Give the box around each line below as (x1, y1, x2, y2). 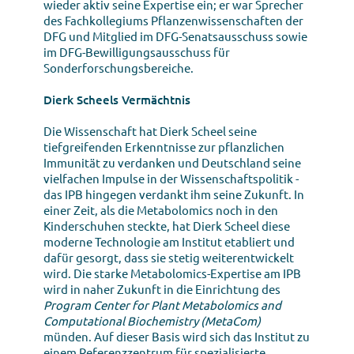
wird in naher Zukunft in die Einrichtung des (43, 281, 281, 296)
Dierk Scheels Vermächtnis (43, 91, 190, 107)
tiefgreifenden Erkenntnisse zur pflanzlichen (43, 138, 284, 154)
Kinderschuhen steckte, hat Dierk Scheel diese (43, 217, 290, 233)
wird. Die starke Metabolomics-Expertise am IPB (43, 265, 301, 281)
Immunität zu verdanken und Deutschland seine (43, 154, 301, 170)
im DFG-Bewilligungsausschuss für (43, 43, 230, 59)
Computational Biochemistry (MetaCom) (43, 312, 261, 328)
